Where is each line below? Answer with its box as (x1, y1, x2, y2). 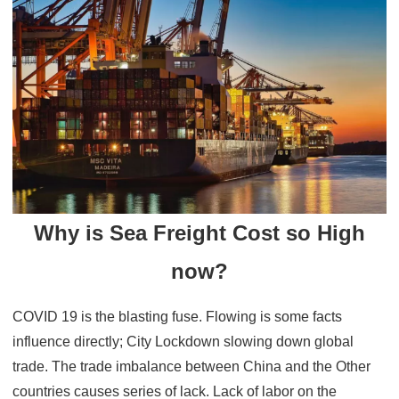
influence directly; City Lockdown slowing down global (12, 333, 354, 349)
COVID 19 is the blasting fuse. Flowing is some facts (12, 308, 343, 324)
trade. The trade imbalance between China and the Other (12, 358, 371, 374)
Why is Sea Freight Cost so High (34, 220, 365, 245)
